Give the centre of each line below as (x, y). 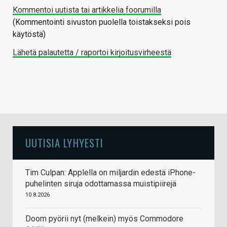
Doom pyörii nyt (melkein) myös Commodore (104, 219)
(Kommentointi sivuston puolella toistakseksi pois (102, 22)
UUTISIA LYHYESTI (64, 143)
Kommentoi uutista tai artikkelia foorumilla (87, 10)
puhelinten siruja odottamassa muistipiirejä (101, 184)
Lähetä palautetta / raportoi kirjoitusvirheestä (92, 53)
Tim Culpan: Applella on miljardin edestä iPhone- (110, 173)
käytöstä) (29, 34)
